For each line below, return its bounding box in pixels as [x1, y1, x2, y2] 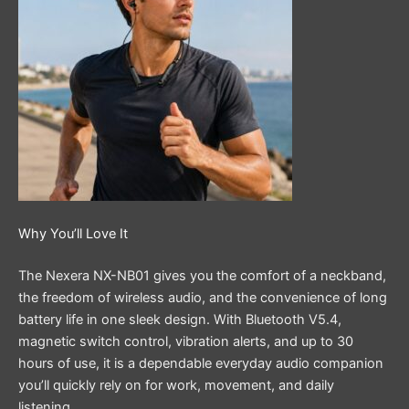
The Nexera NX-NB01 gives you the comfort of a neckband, [18, 267, 386, 284]
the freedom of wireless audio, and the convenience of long [18, 288, 387, 306]
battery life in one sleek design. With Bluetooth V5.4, [18, 310, 341, 328]
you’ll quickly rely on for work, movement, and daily [18, 376, 334, 393]
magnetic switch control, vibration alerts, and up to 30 [18, 332, 353, 350]
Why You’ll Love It [18, 225, 128, 242]
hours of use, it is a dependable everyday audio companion [18, 354, 383, 372]
